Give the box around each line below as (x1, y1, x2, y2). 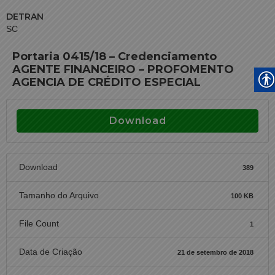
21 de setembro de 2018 (177, 248, 254, 256)
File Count (19, 219, 59, 228)
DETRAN (6, 11, 44, 22)
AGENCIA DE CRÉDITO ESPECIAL (12, 76, 201, 89)
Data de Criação (19, 247, 82, 257)
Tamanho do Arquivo (19, 190, 99, 200)
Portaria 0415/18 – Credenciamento (12, 50, 217, 63)
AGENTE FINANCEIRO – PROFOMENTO (12, 63, 234, 76)
